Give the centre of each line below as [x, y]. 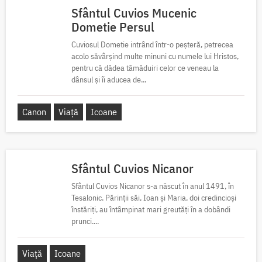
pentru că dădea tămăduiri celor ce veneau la [145, 68]
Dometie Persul [113, 26]
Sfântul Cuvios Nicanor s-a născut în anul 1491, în [153, 186]
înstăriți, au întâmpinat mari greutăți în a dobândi [151, 209]
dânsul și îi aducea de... [109, 79]
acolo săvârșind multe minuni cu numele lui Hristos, [155, 56]
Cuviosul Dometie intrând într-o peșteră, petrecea [152, 44]
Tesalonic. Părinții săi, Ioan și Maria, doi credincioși [154, 197]
